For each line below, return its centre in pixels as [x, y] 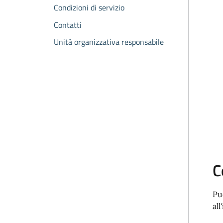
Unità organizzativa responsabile [109, 42]
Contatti [68, 25]
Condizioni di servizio [89, 7]
